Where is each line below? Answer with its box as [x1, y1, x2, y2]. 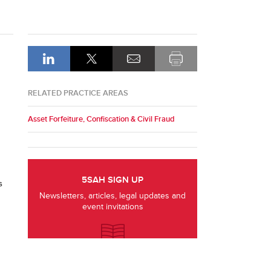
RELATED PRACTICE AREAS [28, 88, 128, 98]
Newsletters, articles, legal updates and [39, 191, 186, 201]
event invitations [82, 201, 143, 212]
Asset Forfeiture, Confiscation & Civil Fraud [28, 114, 175, 124]
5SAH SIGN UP [82, 174, 143, 186]
